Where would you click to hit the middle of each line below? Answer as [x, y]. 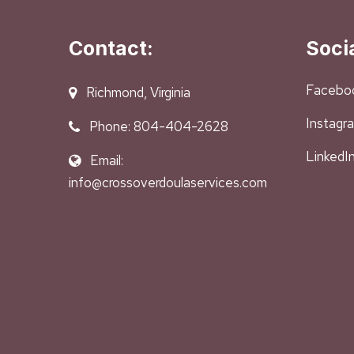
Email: [107, 160]
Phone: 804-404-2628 [159, 126]
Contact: [111, 48]
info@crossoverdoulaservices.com [168, 183]
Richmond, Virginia [138, 92]
